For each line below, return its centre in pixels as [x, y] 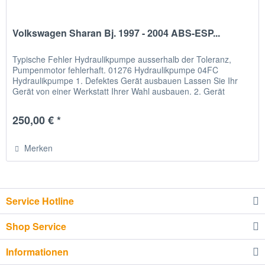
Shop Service [36, 226]
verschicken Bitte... [48, 102]
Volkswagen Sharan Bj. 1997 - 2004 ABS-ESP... [117, 33]
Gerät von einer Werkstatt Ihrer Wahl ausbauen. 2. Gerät [119, 91]
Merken [39, 148]
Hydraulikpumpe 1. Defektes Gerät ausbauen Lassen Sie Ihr [125, 81]
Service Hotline [40, 201]
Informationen [37, 251]
